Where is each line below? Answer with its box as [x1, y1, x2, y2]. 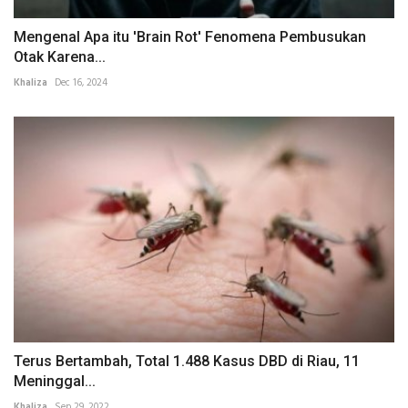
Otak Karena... [14, 47, 106, 66]
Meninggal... [14, 372, 96, 391]
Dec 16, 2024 [55, 74, 107, 91]
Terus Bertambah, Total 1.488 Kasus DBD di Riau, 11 [14, 352, 360, 371]
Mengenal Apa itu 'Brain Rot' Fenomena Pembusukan [14, 27, 366, 46]
